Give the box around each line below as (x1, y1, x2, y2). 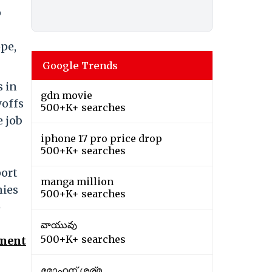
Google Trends (42, 59, 118, 72)
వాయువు (41, 219, 77, 231)
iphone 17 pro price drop (41, 132, 162, 145)
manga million (41, 175, 114, 188)
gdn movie (41, 89, 92, 102)
